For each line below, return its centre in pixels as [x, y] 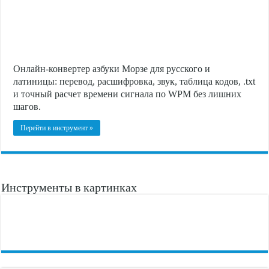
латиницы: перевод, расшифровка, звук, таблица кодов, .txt [134, 81]
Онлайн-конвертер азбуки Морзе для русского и [112, 68]
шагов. [27, 106]
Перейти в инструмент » [57, 128]
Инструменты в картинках [69, 187]
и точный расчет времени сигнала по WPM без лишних [128, 94]
